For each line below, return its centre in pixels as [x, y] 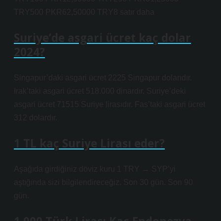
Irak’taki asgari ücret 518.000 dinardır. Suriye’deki [100, 91]
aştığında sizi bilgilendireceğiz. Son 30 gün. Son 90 [103, 182]
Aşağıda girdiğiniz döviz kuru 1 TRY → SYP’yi [95, 169]
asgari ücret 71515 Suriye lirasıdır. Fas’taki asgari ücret [110, 104]
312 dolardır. [36, 118]
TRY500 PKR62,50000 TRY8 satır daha [84, 12]
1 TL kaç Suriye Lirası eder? [89, 143]
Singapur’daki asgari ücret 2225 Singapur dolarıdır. [103, 78]
